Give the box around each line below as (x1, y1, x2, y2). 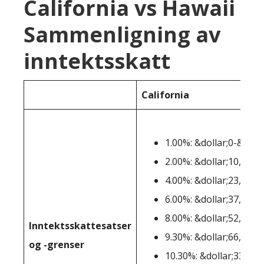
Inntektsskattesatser (29, 219, 131, 232)
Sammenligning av (24, 20, 220, 49)
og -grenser (29, 238, 84, 251)
